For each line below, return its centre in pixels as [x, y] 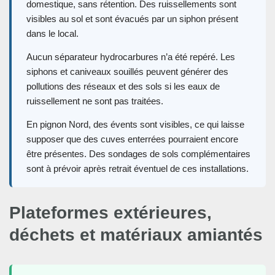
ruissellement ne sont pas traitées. [95, 101]
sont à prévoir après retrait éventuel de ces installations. [137, 169]
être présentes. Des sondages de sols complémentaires [138, 154]
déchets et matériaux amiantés [136, 235]
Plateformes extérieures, [110, 213]
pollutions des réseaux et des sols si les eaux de [123, 87]
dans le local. [52, 34]
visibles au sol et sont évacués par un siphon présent [132, 19]
